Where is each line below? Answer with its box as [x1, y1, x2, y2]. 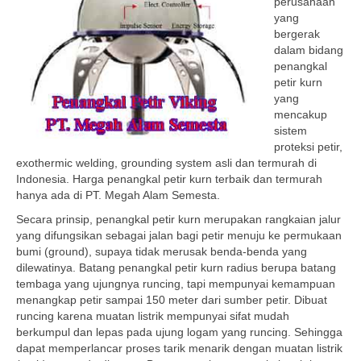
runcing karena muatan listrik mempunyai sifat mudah [16, 309, 289, 322]
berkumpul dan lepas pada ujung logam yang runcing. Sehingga [16, 326, 342, 338]
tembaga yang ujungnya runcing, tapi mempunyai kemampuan [16, 277, 335, 290]
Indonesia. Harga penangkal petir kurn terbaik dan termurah [16, 172, 322, 185]
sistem [274, 124, 307, 137]
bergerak [274, 27, 320, 40]
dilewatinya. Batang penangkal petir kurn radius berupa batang [16, 261, 336, 274]
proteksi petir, [274, 140, 342, 153]
